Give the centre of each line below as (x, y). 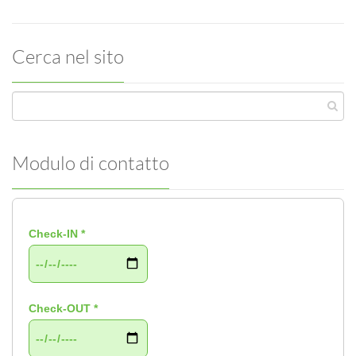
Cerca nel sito (68, 57)
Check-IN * (57, 233)
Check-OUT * (63, 308)
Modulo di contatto (91, 163)
